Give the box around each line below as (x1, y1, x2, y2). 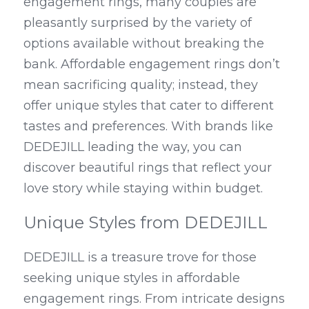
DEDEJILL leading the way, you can (23, 139, 242, 154)
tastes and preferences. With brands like (23, 119, 273, 134)
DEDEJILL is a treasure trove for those (23, 250, 257, 265)
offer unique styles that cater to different (23, 98, 274, 113)
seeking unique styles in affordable (23, 270, 240, 286)
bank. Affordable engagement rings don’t (23, 57, 280, 72)
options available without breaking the (23, 36, 264, 51)
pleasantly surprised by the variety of (23, 15, 252, 30)
